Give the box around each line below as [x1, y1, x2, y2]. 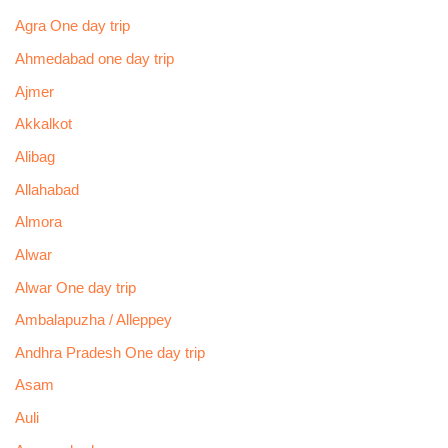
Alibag [14, 148, 55, 165]
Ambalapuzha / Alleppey [14, 312, 172, 329]
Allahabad [14, 181, 79, 198]
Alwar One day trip [14, 279, 136, 296]
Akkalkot [14, 116, 72, 133]
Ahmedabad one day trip [14, 51, 174, 68]
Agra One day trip [14, 18, 130, 35]
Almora [14, 214, 62, 231]
